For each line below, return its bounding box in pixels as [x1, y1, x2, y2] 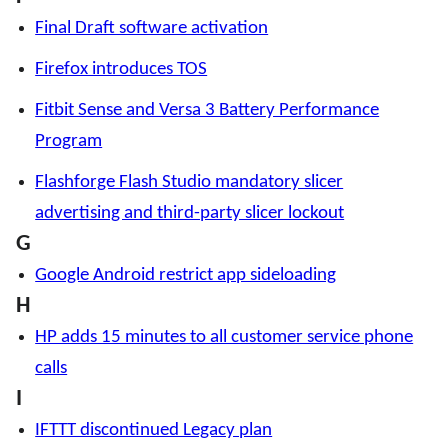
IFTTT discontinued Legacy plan [35, 421, 273, 441]
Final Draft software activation [35, 19, 269, 39]
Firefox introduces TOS [35, 60, 208, 80]
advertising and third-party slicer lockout [35, 204, 345, 224]
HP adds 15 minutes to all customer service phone [35, 328, 414, 348]
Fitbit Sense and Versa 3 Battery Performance [35, 101, 380, 121]
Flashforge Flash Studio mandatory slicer [35, 173, 344, 193]
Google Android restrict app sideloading [35, 266, 337, 286]
